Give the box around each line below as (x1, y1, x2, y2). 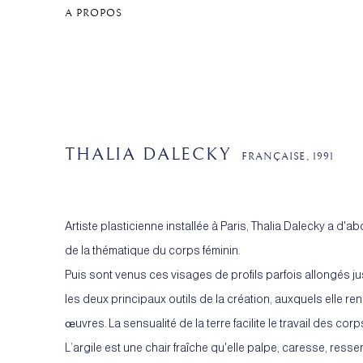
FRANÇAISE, (241, 150, 313, 164)
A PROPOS (65, 7, 123, 19)
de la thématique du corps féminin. (65, 244, 240, 258)
